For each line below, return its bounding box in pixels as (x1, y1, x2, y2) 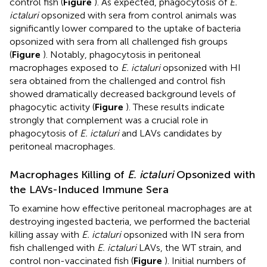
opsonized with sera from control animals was (39, 9, 237, 21)
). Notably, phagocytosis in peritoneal (43, 48, 201, 60)
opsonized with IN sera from (121, 228, 244, 240)
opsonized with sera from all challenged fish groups (10, 35, 228, 47)
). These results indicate (126, 101, 225, 113)
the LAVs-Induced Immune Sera (10, 182, 169, 196)
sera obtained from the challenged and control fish (10, 74, 225, 86)
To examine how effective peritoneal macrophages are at (10, 202, 252, 214)
